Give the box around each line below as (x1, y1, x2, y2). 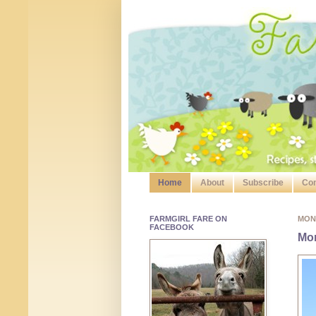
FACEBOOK (150, 223, 194, 232)
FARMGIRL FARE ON (150, 214, 227, 224)
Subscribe (243, 178, 284, 188)
